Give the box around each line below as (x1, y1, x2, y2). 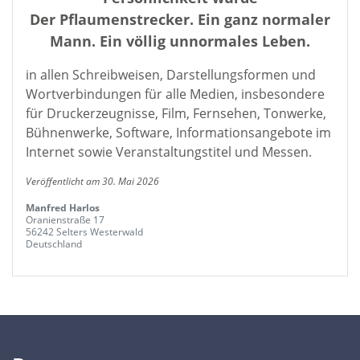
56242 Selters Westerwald (26, 225, 143, 239)
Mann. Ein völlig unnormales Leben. (50, 31, 310, 51)
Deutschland (26, 237, 82, 251)
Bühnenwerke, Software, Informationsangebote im (26, 124, 331, 141)
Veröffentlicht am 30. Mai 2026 (26, 174, 159, 188)
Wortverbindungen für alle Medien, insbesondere (26, 85, 325, 103)
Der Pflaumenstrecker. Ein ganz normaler (30, 10, 330, 29)
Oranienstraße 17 (26, 213, 104, 227)
